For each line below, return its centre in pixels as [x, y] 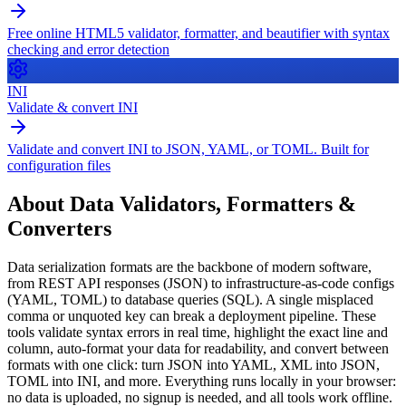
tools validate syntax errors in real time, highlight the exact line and [198, 332]
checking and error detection [88, 49]
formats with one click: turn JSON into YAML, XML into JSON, [193, 364]
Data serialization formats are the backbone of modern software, [189, 266]
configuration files [59, 165]
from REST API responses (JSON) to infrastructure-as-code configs [201, 283]
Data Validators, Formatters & [213, 203]
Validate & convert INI [72, 107]
